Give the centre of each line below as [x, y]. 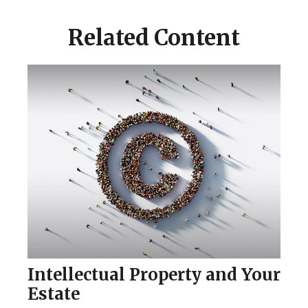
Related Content [154, 38]
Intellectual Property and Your [154, 275]
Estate [54, 294]
